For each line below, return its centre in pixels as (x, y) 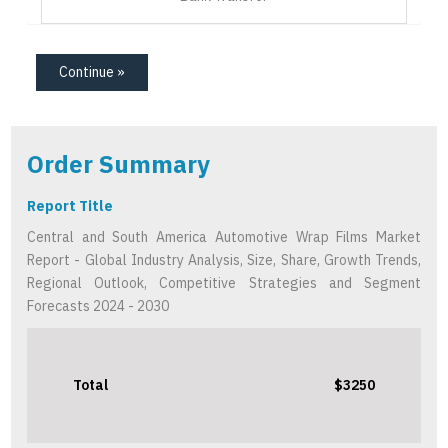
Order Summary (118, 164)
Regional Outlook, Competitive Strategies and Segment (224, 283)
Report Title (70, 206)
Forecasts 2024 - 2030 (98, 306)
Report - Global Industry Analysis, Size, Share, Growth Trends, (224, 260)
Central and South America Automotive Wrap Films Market (224, 237)
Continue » (92, 72)
